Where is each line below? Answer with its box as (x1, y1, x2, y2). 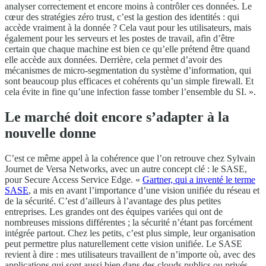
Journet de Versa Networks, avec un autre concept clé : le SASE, (5, 164, 247, 175)
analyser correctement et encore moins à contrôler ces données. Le (5, 1, 252, 12)
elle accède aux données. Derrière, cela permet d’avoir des (5, 55, 222, 65)
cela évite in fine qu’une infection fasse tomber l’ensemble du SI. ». (5, 87, 256, 97)
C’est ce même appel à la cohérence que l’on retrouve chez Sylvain (5, 153, 255, 164)
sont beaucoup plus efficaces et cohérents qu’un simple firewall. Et (5, 76, 254, 87)
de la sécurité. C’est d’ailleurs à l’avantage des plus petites (5, 196, 221, 207)
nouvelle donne (5, 125, 96, 141)
